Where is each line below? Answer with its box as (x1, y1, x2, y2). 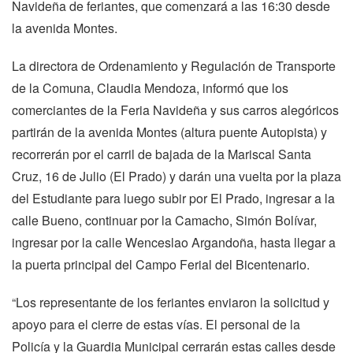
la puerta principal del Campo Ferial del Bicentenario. (12, 255, 313, 273)
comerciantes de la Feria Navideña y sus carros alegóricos (12, 100, 339, 119)
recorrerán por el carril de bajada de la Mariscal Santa (12, 144, 311, 163)
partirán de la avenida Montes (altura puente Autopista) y (12, 122, 327, 141)
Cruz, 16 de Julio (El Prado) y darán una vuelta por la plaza (12, 166, 341, 185)
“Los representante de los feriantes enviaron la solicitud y (12, 292, 329, 311)
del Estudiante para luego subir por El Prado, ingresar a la (12, 188, 335, 207)
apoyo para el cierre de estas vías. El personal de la (12, 314, 300, 333)
